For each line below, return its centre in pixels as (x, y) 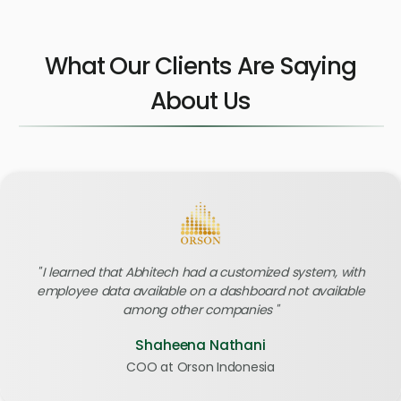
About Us (200, 100)
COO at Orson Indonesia (200, 367)
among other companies (198, 309)
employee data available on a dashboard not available (200, 290)
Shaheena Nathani (200, 345)
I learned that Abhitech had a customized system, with (204, 272)
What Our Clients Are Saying (200, 65)
